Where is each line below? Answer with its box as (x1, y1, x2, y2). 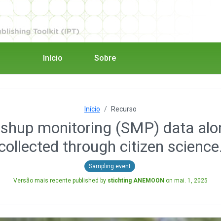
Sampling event (88, 162, 131, 170)
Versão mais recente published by (13, 177, 108, 184)
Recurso (111, 105, 137, 113)
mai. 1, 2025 (174, 177, 208, 184)
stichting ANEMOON (108, 177, 164, 184)
